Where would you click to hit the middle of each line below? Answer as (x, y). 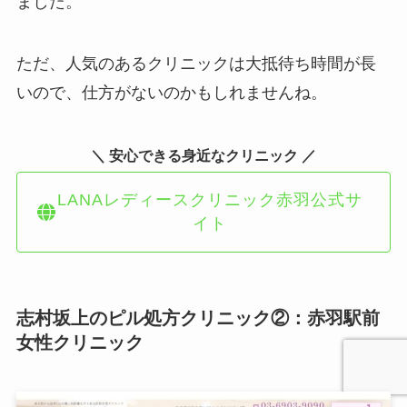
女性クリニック (79, 343)
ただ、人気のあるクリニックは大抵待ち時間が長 (196, 63)
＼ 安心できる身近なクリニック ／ (203, 155)
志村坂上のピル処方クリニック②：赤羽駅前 (198, 318)
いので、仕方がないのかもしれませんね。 (171, 92)
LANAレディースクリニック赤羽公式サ (210, 200)
